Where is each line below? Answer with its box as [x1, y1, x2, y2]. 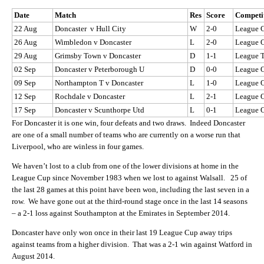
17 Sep [14, 105, 36, 114]
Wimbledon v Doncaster [55, 37, 131, 47]
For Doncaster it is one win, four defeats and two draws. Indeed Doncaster [12, 118, 245, 127]
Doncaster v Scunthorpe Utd [55, 105, 144, 114]
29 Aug [14, 51, 37, 60]
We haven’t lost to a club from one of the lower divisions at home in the [12, 161, 239, 170]
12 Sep [14, 91, 36, 101]
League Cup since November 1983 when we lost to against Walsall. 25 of [12, 173, 247, 182]
